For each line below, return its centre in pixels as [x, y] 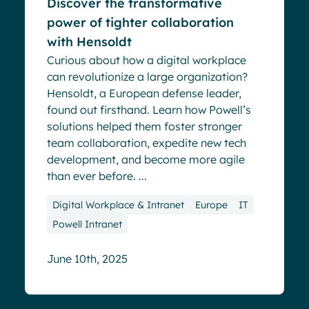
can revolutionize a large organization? [147, 76]
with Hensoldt [89, 41]
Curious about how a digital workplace [147, 60]
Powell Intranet [87, 224]
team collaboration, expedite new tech [147, 142]
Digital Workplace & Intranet [118, 205]
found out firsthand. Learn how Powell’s [149, 109]
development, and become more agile [146, 159]
